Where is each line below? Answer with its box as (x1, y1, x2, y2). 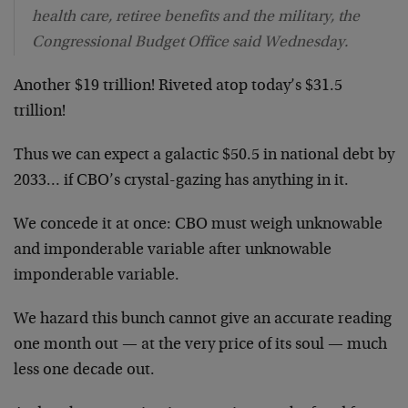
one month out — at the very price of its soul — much (14, 336, 387, 353)
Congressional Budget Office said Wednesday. (32, 34, 348, 51)
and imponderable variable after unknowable (14, 241, 331, 259)
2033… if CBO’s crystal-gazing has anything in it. (14, 172, 349, 189)
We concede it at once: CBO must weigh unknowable (14, 216, 382, 233)
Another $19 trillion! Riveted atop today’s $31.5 (14, 77, 342, 95)
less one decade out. (14, 362, 155, 379)
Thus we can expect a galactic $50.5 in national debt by (14, 147, 394, 164)
